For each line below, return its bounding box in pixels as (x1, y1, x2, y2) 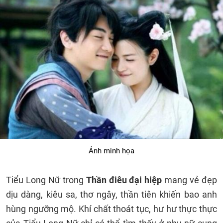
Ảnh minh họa (89, 146, 134, 155)
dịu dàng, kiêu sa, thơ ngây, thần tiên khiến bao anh (6, 189, 217, 200)
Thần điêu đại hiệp (86, 175, 165, 185)
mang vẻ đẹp (164, 175, 218, 185)
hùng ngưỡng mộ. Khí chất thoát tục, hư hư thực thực (6, 204, 217, 214)
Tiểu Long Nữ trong (6, 175, 86, 185)
